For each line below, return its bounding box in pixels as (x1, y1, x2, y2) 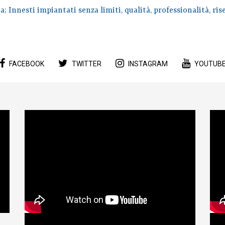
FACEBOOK (9, 59, 44, 68)
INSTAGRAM (128, 59, 168, 68)
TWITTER (72, 59, 101, 68)
